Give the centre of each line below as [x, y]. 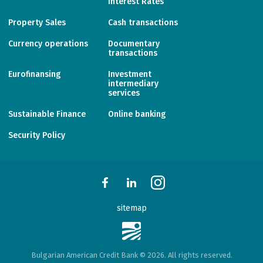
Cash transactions [143, 23]
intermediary [133, 84]
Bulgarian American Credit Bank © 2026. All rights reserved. [131, 255]
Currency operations [48, 44]
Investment [130, 74]
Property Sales [37, 23]
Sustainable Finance [47, 114]
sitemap [131, 208]
